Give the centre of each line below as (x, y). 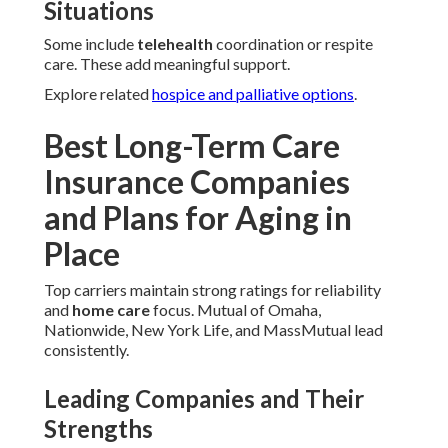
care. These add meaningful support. (167, 64)
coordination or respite (293, 44)
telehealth (175, 44)
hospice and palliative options (253, 94)
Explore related (98, 94)
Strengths (98, 429)
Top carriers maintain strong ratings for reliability (212, 290)
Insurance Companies (197, 182)
